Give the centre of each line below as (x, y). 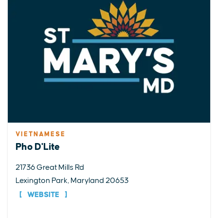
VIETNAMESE (41, 134)
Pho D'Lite (38, 147)
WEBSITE (43, 195)
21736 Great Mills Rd (50, 167)
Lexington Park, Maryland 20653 (72, 181)
